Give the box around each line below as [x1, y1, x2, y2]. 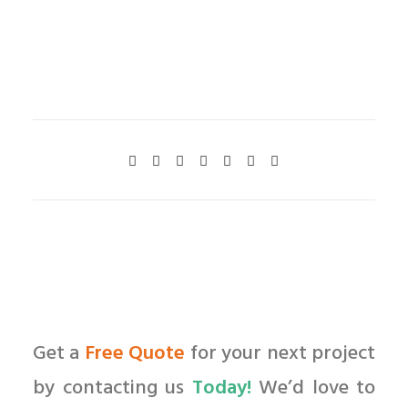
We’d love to [250, 372, 375, 404]
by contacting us [33, 372, 192, 404]
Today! [191, 372, 251, 404]
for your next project [185, 338, 376, 370]
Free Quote [84, 338, 186, 370]
